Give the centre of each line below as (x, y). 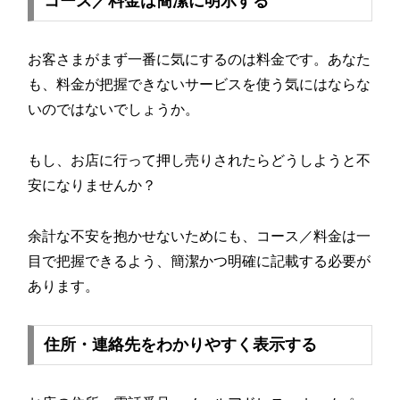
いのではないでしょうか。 (114, 110)
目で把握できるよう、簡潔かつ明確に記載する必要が (200, 261)
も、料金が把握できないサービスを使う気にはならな (200, 85)
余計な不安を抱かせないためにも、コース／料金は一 (200, 236)
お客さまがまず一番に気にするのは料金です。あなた (200, 60)
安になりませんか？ (92, 186)
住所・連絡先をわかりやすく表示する (181, 345)
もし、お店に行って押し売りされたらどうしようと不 (200, 161)
